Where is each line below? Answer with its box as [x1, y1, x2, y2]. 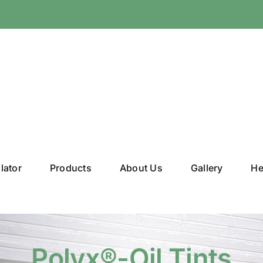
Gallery [190, 162, 223, 174]
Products [49, 162, 92, 174]
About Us [119, 162, 163, 174]
